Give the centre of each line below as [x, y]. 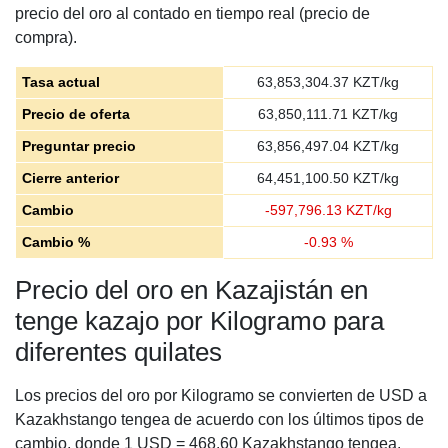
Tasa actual [60, 82]
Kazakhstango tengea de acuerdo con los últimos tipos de [219, 419]
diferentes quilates [118, 352]
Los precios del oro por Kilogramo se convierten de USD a [221, 395]
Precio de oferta [75, 114]
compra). [46, 37]
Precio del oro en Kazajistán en [191, 290]
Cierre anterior [70, 178]
